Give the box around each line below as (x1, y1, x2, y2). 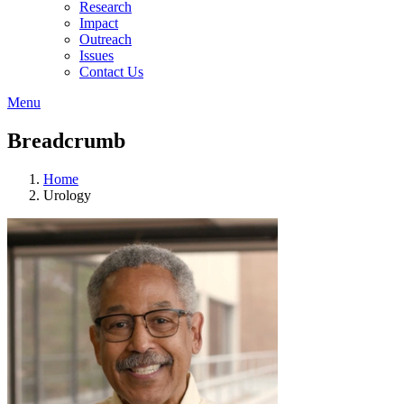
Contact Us (79, 64, 143, 79)
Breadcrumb (7, 128, 125, 152)
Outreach (79, 32, 132, 47)
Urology (43, 187, 91, 203)
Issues (79, 48, 114, 63)
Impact (79, 15, 118, 31)
